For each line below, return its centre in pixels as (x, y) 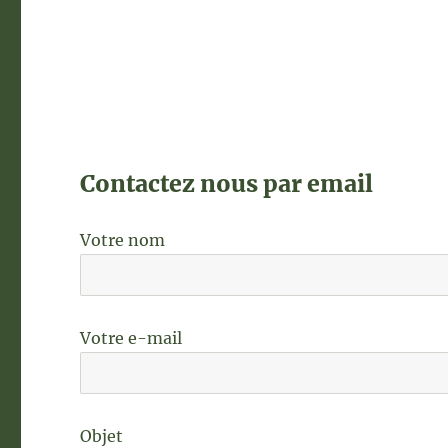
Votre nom (123, 240)
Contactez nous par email (227, 183)
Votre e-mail (131, 338)
